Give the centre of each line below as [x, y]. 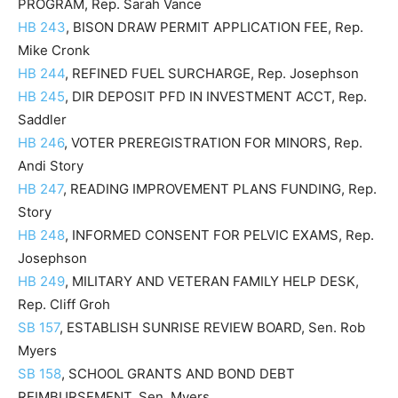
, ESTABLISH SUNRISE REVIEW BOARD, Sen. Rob [212, 327]
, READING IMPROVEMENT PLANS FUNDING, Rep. [220, 189]
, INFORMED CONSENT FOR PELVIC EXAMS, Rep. [219, 235]
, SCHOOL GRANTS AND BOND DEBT [178, 374]
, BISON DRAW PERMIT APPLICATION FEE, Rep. [215, 27]
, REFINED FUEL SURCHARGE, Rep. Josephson [212, 73]
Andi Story [51, 166]
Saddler [42, 119]
